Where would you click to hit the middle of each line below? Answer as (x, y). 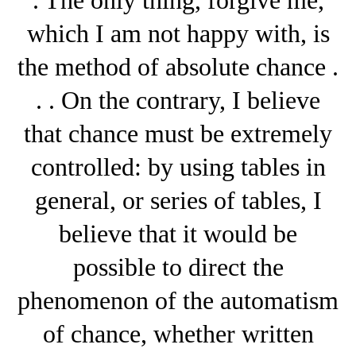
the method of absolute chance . (178, 66)
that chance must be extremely (178, 133)
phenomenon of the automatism (178, 300)
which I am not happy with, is (178, 33)
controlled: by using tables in (178, 166)
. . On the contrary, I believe (178, 100)
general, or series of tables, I (178, 200)
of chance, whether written (178, 333)
